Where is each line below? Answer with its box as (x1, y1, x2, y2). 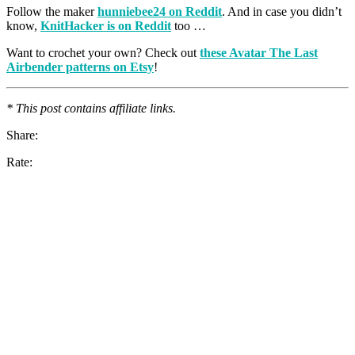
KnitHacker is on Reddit (40, 18, 171, 32)
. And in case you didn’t (222, 4, 342, 18)
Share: (6, 128, 38, 142)
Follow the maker (6, 4, 97, 18)
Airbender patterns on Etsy (6, 59, 154, 74)
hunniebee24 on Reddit (97, 4, 222, 18)
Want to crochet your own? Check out (6, 45, 200, 59)
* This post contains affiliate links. (6, 101, 176, 115)
